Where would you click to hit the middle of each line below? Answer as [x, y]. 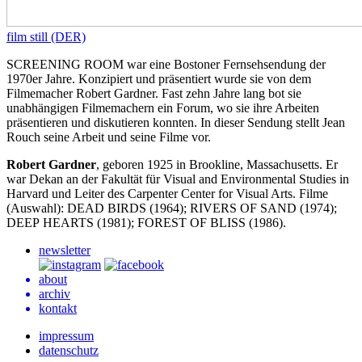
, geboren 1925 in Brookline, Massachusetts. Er [217, 164]
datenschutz [69, 350]
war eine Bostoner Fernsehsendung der [225, 64]
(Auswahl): [37, 208]
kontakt [58, 308]
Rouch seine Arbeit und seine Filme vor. [110, 137]
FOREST [162, 222]
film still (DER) [46, 36]
